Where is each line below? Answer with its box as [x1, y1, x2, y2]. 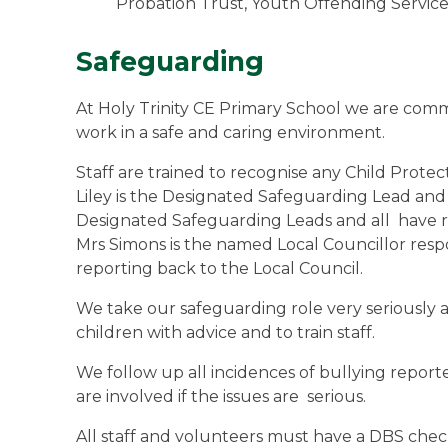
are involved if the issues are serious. [76, 387, 366, 407]
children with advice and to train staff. [76, 323, 375, 343]
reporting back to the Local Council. [76, 259, 363, 279]
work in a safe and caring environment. [76, 123, 385, 143]
